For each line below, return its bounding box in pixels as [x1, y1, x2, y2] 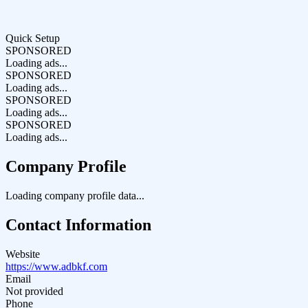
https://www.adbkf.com [5, 260, 107, 272]
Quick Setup [5, 32, 60, 45]
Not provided [5, 285, 63, 297]
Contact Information [5, 215, 151, 234]
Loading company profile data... [5, 189, 144, 201]
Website [5, 247, 40, 260]
